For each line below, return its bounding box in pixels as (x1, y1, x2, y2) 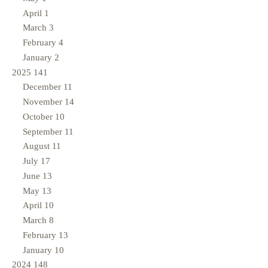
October (23, 111, 55, 121)
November (23, 97, 65, 107)
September (23, 126, 65, 136)
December (23, 82, 63, 92)
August (23, 141, 52, 151)
